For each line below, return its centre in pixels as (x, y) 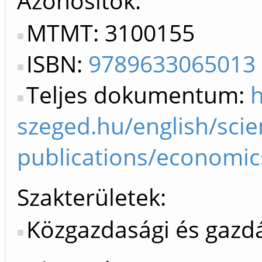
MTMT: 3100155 (111, 33)
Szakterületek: (92, 197)
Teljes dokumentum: (138, 95)
